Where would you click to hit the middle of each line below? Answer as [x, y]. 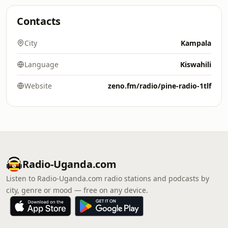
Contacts [39, 21]
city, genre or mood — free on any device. [77, 190]
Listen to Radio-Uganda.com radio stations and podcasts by [108, 178]
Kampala [196, 43]
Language [41, 64]
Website [38, 86]
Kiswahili [196, 64]
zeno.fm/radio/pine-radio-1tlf [160, 86]
